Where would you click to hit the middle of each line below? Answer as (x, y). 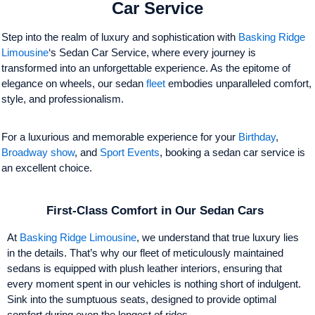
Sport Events (130, 152)
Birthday (257, 136)
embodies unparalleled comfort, (238, 83)
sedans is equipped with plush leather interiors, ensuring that (144, 268)
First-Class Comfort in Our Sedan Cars (155, 210)
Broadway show (38, 152)
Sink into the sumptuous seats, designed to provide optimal (142, 299)
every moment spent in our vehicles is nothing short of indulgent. (154, 283)
